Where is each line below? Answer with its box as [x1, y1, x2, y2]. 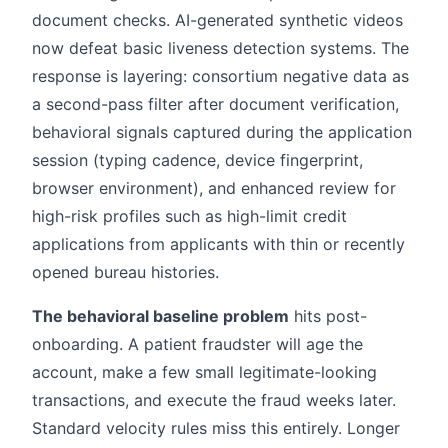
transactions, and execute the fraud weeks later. [32, 390, 396, 411]
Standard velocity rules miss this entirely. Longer [32, 418, 400, 439]
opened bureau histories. [32, 262, 219, 283]
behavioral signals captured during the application [32, 122, 412, 143]
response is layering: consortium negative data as [32, 66, 409, 87]
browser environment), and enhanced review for [32, 178, 396, 199]
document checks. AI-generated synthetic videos [32, 10, 403, 31]
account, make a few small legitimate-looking [32, 362, 377, 383]
